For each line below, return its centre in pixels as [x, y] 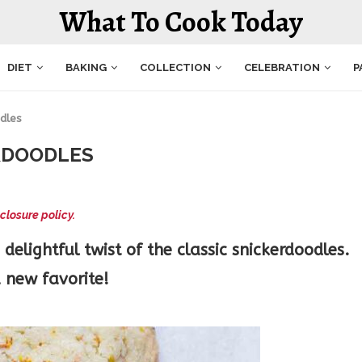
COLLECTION [175, 67]
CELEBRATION [282, 67]
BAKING [86, 67]
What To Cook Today [181, 22]
